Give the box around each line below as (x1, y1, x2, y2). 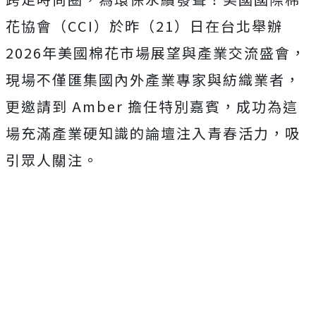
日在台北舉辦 (190, 16, 283, 36)
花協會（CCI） (6, 16, 109, 36)
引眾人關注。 (6, 150, 99, 170)
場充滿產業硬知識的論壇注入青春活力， (6, 123, 285, 143)
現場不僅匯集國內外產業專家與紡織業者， (6, 69, 300, 90)
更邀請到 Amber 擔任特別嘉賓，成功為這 (6, 96, 298, 116)
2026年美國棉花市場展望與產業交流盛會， (6, 42, 306, 63)
